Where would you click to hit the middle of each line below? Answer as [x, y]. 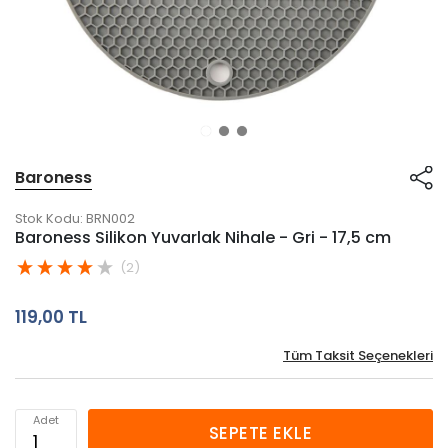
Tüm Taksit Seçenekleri [358, 355]
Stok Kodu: [49, 218]
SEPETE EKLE [260, 433]
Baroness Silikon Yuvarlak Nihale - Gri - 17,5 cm [203, 237]
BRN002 [110, 218]
